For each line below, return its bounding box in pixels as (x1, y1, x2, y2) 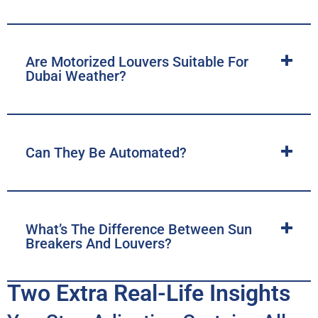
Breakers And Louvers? (25, 234, 172, 252)
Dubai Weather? (25, 67, 126, 85)
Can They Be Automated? (25, 144, 187, 161)
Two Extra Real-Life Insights (7, 280, 290, 307)
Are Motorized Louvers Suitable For (25, 53, 248, 71)
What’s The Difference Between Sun (25, 220, 252, 238)
